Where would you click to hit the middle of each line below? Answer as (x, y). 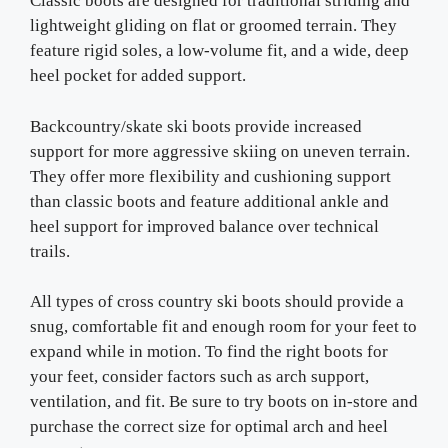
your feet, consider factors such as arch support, (199, 376)
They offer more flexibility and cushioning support (210, 176)
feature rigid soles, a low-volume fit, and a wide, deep (219, 50)
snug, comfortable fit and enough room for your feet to (223, 326)
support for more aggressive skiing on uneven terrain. (220, 151)
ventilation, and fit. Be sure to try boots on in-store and (224, 401)
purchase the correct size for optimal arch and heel (209, 426)
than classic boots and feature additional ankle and (209, 201)
